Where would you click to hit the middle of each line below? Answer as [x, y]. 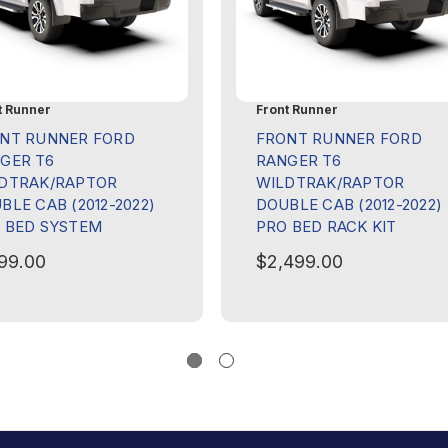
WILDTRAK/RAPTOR [330, 183]
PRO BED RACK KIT [326, 227]
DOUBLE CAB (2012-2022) [348, 205]
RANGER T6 [298, 161]
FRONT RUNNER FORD [338, 139]
